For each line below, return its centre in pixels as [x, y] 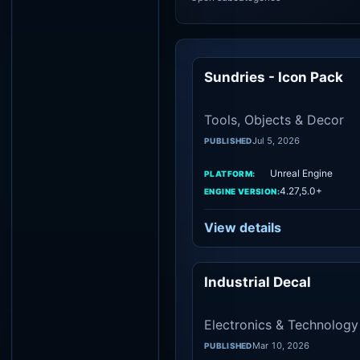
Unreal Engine [301, 173]
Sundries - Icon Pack [274, 77]
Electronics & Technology [281, 325]
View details [243, 227]
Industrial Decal [258, 282]
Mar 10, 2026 [280, 346]
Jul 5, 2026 [276, 141]
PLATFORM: [230, 173]
